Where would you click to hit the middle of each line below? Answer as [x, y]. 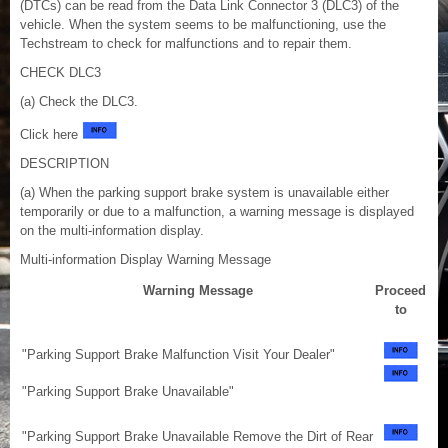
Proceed [400, 291]
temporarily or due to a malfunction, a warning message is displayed [217, 212]
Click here [51, 135]
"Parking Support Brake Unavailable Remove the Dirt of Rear [197, 437]
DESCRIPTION [64, 164]
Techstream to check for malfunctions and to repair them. [186, 44]
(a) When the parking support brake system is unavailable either [204, 193]
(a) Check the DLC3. [79, 102]
